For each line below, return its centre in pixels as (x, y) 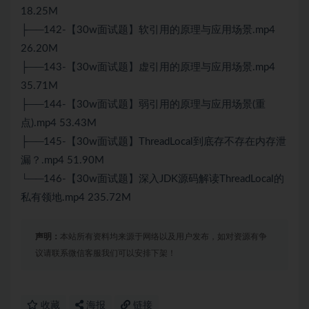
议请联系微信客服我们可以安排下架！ (106, 253)
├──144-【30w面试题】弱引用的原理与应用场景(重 (143, 105)
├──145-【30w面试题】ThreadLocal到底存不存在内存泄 (153, 142)
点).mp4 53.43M (59, 123)
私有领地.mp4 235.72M (76, 198)
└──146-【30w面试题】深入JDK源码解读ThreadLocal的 (152, 179)
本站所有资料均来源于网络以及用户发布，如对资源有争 (163, 237)
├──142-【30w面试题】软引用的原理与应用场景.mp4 (148, 30)
